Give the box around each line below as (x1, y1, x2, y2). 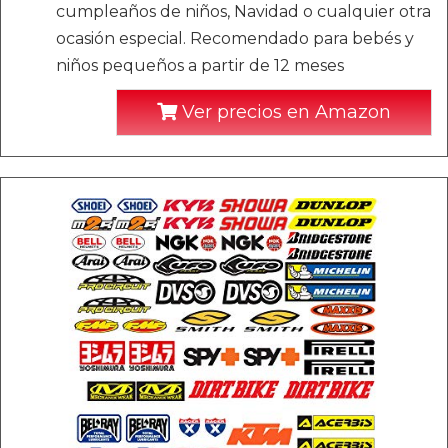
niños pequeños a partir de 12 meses (56, 56, 344, 75)
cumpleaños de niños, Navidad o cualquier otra (56, 2, 431, 21)
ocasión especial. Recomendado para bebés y (56, 29, 414, 48)
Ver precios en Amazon (177, 101, 391, 123)
